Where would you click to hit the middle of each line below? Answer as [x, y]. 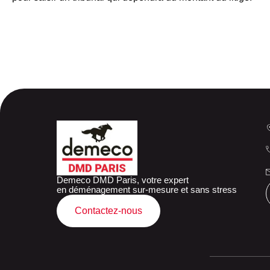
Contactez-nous [109, 211]
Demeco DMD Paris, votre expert [123, 181]
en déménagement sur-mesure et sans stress [147, 190]
